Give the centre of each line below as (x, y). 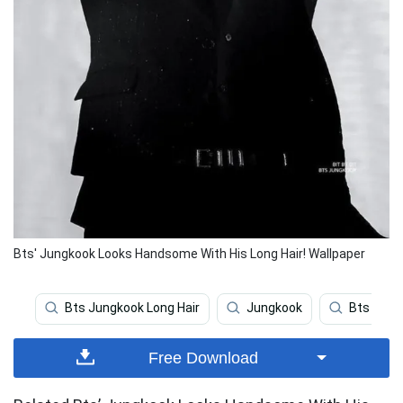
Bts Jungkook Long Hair (132, 308)
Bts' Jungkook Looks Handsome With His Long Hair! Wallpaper (189, 254)
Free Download (204, 358)
